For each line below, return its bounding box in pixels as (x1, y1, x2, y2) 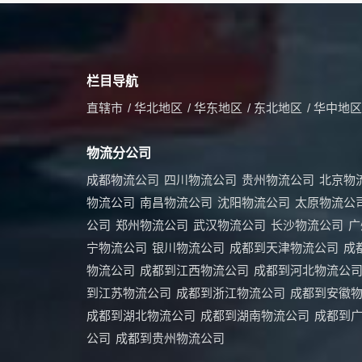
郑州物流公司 (116, 217, 188, 232)
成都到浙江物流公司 (176, 285, 285, 300)
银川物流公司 (152, 240, 225, 255)
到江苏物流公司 (86, 285, 171, 300)
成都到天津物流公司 (229, 240, 339, 255)
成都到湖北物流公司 (86, 308, 196, 322)
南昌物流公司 (140, 195, 213, 209)
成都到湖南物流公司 (200, 308, 309, 322)
